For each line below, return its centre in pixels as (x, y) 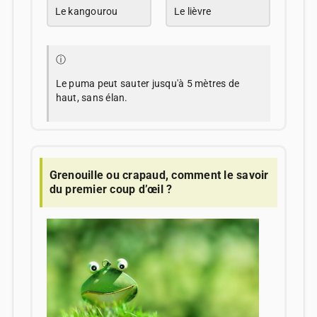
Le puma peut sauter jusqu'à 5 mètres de (148, 83)
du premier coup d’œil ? (111, 189)
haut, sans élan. (92, 97)
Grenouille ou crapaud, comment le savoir (159, 175)
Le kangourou (86, 11)
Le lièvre (193, 11)
